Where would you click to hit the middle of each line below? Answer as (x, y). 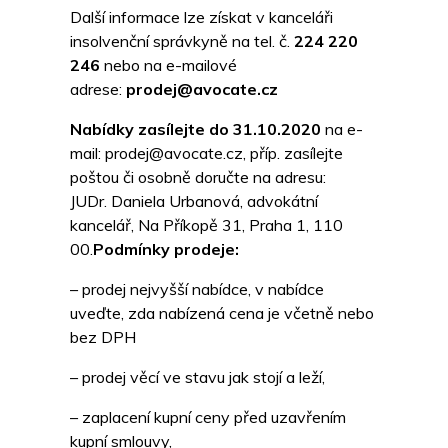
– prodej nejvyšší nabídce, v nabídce (197, 289)
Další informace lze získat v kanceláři (201, 17)
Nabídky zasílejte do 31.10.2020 (195, 129)
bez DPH (103, 337)
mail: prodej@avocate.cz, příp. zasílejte (206, 153)
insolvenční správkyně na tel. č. (182, 41)
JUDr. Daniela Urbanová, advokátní (194, 201)
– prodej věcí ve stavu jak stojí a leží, (197, 377)
